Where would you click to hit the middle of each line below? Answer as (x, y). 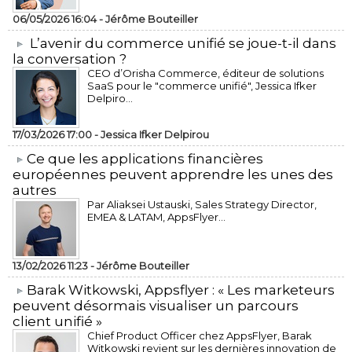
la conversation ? (70, 59)
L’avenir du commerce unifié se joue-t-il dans (183, 43)
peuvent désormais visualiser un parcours (156, 306)
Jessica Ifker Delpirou (155, 134)
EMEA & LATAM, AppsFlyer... (156, 217)
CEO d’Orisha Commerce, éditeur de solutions (205, 73)
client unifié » (57, 321)
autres (35, 190)
